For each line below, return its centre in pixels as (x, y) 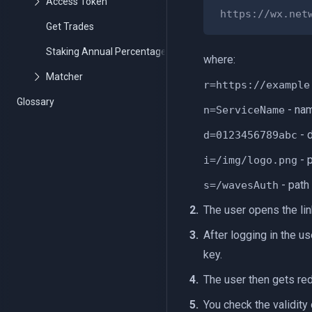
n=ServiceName (244, 110)
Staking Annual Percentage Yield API (127, 52)
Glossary (36, 102)
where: (219, 60)
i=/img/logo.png (250, 160)
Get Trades (70, 26)
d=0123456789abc (250, 135)
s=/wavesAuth (241, 185)
